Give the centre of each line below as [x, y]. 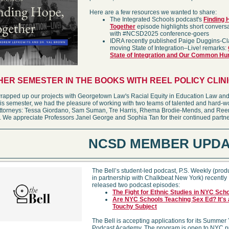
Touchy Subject [135, 207]
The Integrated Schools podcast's [157, 19]
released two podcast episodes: [136, 185]
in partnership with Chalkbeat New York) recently [159, 178]
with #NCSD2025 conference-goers [159, 34]
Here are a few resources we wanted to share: [153, 12]
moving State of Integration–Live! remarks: [169, 48]
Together [123, 27]
